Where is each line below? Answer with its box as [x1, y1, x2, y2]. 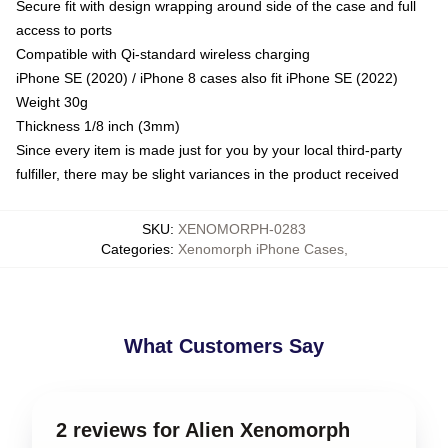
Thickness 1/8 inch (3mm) [16, 117, 180, 134]
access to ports [16, 21, 112, 38]
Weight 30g [16, 93, 88, 110]
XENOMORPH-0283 [178, 220, 306, 237]
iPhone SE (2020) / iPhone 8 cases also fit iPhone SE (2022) [16, 69, 398, 86]
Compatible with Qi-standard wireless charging [16, 45, 310, 62]
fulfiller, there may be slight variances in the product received [16, 165, 399, 182]
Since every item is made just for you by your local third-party [16, 141, 402, 158]
